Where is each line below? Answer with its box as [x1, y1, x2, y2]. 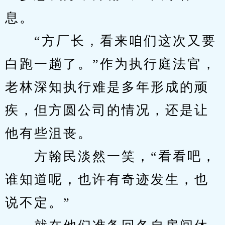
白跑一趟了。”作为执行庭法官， [5, 57, 216, 71]
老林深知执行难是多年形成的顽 [5, 80, 209, 94]
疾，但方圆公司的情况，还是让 [5, 103, 209, 118]
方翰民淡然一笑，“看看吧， [5, 149, 216, 164]
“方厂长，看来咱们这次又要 [5, 34, 216, 48]
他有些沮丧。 [5, 126, 92, 141]
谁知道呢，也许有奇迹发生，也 [5, 172, 209, 187]
